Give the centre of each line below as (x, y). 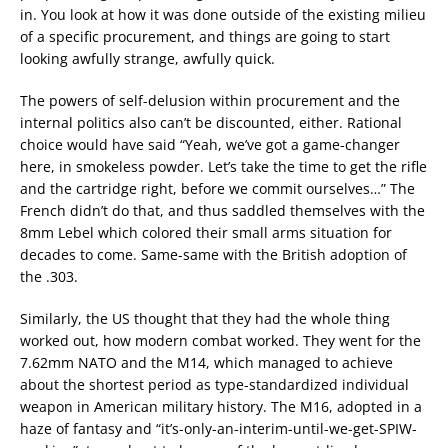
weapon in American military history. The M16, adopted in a (221, 406)
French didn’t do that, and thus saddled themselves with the (222, 210)
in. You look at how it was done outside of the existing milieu (223, 14)
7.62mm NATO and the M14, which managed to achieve (206, 362)
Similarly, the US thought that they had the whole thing (205, 318)
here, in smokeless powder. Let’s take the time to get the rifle (223, 166)
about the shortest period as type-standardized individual (214, 384)
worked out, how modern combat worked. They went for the (220, 340)
